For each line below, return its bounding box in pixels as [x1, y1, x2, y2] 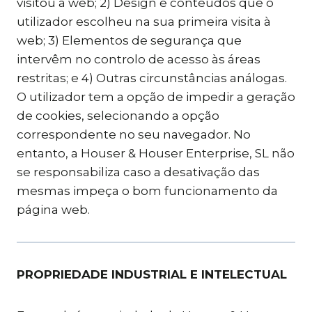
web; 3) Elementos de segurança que [17, 33, 242, 47]
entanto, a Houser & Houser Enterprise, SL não [17, 146, 295, 160]
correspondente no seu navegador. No [17, 127, 251, 141]
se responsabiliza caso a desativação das [17, 165, 260, 179]
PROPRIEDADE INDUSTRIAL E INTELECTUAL [17, 267, 287, 281]
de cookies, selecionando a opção [17, 109, 219, 123]
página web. [17, 203, 90, 217]
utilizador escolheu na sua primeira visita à [17, 15, 271, 29]
